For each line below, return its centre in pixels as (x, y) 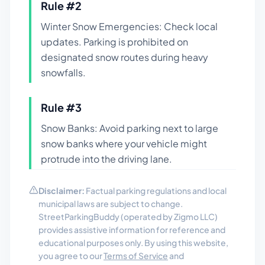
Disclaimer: (62, 190)
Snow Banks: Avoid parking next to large (130, 128)
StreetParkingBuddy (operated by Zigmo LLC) (128, 216)
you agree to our (71, 256)
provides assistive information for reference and (132, 230)
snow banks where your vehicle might (124, 143)
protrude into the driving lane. (106, 159)
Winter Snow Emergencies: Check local (129, 26)
